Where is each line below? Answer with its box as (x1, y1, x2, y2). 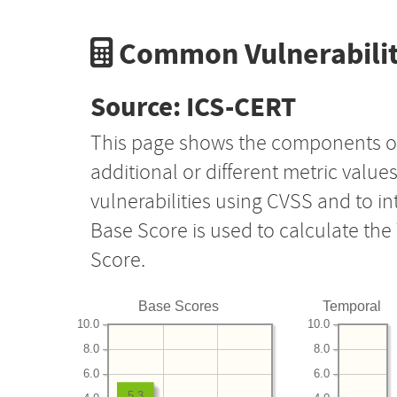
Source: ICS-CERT (90, 89, 296, 126)
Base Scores (138, 298, 220, 314)
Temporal (322, 298, 381, 314)
